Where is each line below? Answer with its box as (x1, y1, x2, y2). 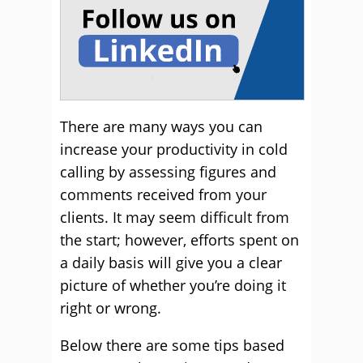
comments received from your (60, 185, 267, 204)
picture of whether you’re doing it (60, 275, 286, 295)
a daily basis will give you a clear (60, 253, 282, 272)
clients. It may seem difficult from (60, 207, 289, 227)
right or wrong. (60, 298, 161, 318)
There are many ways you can (60, 117, 263, 136)
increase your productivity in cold (60, 139, 288, 159)
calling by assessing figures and (60, 162, 276, 181)
